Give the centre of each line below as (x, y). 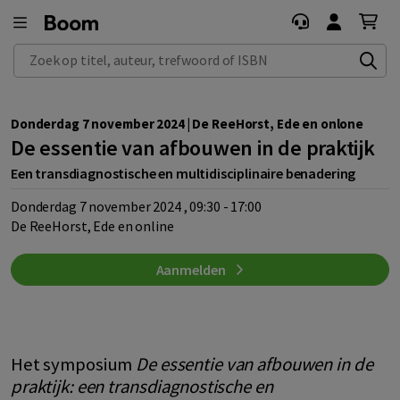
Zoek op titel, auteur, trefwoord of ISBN (125, 53)
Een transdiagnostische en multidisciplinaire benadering (183, 173)
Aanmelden (192, 269)
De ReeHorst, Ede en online (92, 225)
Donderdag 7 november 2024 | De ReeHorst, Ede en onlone (187, 124)
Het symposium (74, 364)
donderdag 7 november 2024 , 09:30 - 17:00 (140, 206)
